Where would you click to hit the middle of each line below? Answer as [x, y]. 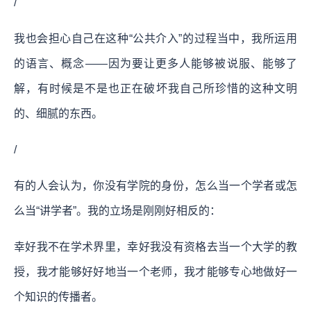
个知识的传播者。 [58, 296]
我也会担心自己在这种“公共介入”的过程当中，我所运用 [155, 38]
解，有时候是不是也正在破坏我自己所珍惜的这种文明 [155, 88]
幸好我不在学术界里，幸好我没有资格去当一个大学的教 [155, 246]
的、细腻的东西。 [58, 113]
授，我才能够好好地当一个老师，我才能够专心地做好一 [155, 271]
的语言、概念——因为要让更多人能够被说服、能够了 [155, 63]
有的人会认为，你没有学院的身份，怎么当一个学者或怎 [155, 185]
